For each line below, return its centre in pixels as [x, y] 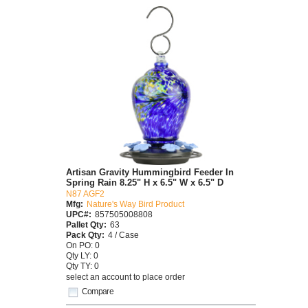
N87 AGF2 [85, 193]
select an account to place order [125, 277]
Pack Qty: [85, 234]
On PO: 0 [83, 245]
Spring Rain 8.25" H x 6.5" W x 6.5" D [145, 182]
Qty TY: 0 [82, 265]
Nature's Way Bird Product [135, 203]
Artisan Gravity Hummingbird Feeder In [150, 172]
